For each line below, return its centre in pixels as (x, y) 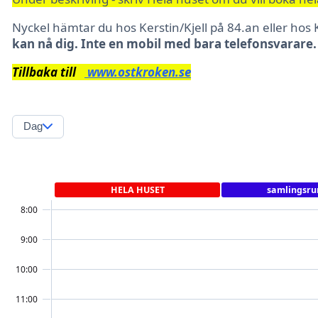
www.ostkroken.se (138, 72)
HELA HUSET (137, 190)
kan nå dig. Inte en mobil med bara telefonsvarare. (164, 44)
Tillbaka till (48, 72)
